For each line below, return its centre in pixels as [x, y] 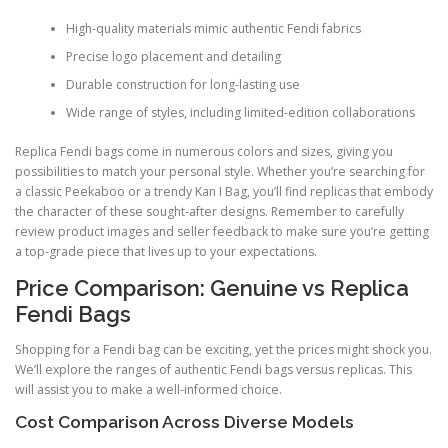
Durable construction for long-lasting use [182, 85]
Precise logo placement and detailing [173, 57]
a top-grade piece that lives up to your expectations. [166, 251]
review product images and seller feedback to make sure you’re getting [222, 231]
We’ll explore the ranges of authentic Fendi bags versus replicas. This [213, 369]
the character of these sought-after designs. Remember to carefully [209, 211]
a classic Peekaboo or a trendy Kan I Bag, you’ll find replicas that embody [224, 191]
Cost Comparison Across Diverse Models [184, 422]
